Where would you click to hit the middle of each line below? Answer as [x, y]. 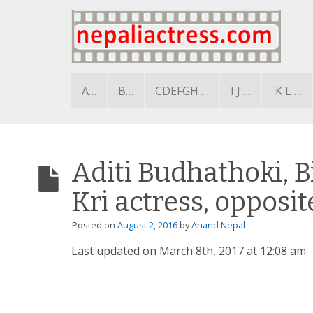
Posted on [95, 225]
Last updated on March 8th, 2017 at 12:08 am [189, 251]
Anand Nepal [218, 225]
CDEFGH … [182, 90]
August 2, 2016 [147, 225]
